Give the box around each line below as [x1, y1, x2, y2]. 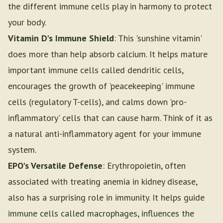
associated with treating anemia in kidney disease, [8, 176, 197, 187]
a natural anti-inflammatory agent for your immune [8, 128, 201, 139]
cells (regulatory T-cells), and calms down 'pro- [8, 96, 187, 108]
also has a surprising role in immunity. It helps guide [8, 192, 205, 203]
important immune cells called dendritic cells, [8, 64, 183, 76]
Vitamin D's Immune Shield [8, 32, 114, 44]
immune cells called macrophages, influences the [8, 208, 194, 219]
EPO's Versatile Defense [8, 160, 103, 171]
